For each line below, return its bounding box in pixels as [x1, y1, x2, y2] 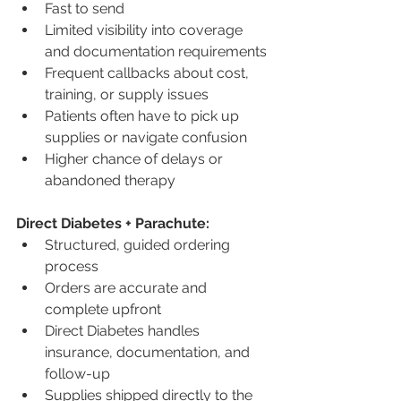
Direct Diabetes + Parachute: [16, 214, 209, 232]
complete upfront [45, 300, 161, 318]
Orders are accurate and [45, 278, 210, 296]
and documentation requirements [45, 42, 267, 60]
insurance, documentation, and [45, 343, 253, 361]
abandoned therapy [45, 171, 175, 189]
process [45, 257, 98, 275]
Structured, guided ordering [45, 235, 234, 253]
